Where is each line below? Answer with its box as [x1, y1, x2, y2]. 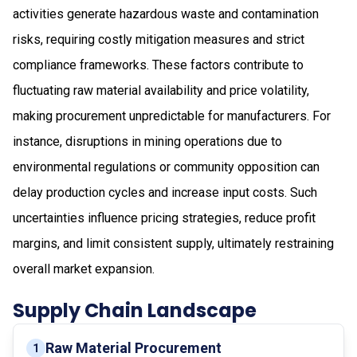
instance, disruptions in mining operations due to [13, 133, 282, 149]
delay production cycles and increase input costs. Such [13, 184, 317, 200]
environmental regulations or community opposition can [13, 159, 320, 175]
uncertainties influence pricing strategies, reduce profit [13, 210, 316, 226]
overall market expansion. [13, 261, 155, 277]
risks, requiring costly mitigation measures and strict [13, 31, 304, 47]
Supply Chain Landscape [13, 296, 257, 324]
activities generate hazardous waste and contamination [13, 6, 319, 22]
